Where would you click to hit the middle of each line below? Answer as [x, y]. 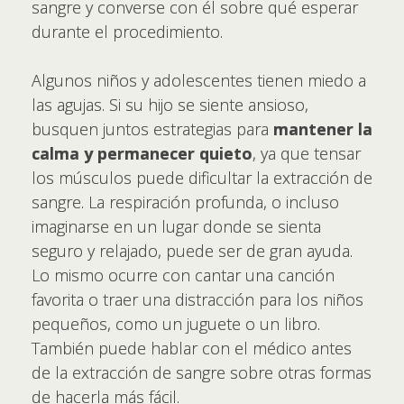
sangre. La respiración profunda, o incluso [185, 202]
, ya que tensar [307, 153]
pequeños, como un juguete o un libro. [176, 323]
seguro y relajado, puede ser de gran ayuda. [192, 250]
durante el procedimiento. [127, 31]
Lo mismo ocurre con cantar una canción [183, 275]
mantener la [323, 129]
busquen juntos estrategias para [152, 129]
